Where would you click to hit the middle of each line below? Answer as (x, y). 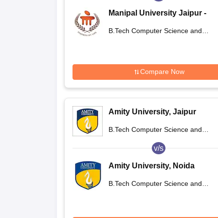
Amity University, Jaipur (152, 111)
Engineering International (147, 193)
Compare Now (162, 72)
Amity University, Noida (152, 165)
